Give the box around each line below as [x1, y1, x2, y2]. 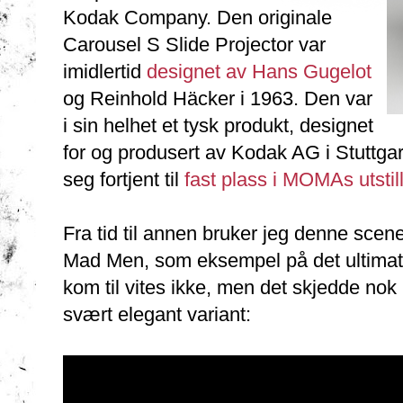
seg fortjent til [63, 168, 184, 191]
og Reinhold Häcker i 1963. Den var [63, 87, 372, 110]
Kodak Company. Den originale [63, 6, 332, 29]
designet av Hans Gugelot [147, 60, 372, 83]
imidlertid [63, 60, 147, 83]
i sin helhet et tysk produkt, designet [63, 114, 373, 137]
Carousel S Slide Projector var [63, 33, 326, 56]
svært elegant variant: [63, 303, 251, 326]
